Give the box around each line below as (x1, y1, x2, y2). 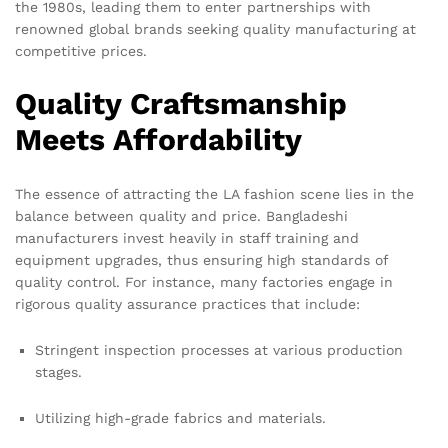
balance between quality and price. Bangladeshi (15, 208, 348, 225)
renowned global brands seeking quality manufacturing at (15, 20, 416, 37)
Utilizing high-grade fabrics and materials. (35, 409, 326, 426)
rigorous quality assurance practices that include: (15, 296, 360, 313)
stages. (35, 364, 82, 381)
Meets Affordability (15, 122, 302, 158)
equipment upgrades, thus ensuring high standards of (15, 252, 388, 269)
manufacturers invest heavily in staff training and (15, 230, 359, 247)
